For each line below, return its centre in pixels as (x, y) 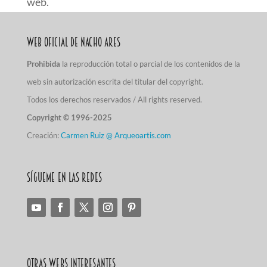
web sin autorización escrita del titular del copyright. (115, 82)
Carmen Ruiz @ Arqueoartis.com (116, 135)
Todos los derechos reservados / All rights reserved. (114, 100)
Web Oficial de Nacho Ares (74, 42)
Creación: (44, 135)
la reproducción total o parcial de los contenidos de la (150, 64)
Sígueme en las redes (64, 178)
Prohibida (43, 64)
